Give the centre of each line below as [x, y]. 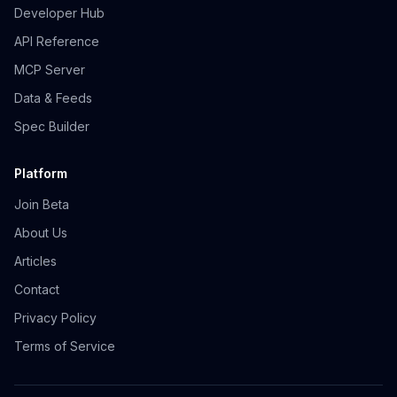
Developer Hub [59, 13]
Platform [41, 173]
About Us [41, 233]
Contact [37, 289]
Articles [35, 261]
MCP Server [50, 70]
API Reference [57, 41]
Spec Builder [52, 126]
